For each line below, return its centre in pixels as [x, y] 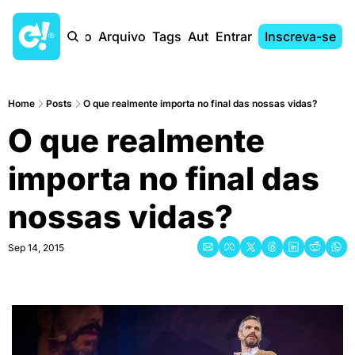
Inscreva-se [300, 36]
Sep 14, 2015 [36, 248]
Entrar [234, 36]
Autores [212, 36]
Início [76, 36]
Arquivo [122, 36]
